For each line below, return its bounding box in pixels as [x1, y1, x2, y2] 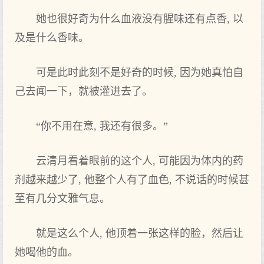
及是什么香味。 [15, 32, 89, 44]
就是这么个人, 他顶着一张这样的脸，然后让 [36, 227, 243, 239]
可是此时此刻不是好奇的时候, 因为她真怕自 [36, 67, 243, 78]
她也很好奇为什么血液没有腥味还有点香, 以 [36, 13, 243, 25]
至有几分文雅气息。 [15, 193, 110, 204]
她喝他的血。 [15, 246, 78, 258]
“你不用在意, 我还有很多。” [36, 120, 168, 132]
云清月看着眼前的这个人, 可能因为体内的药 [36, 155, 243, 167]
